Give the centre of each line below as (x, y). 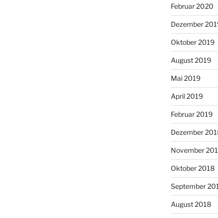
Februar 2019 (191, 114)
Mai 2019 (185, 78)
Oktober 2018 (192, 168)
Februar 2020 (192, 6)
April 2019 (187, 96)
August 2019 (191, 60)
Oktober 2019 (192, 42)
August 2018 (191, 204)
